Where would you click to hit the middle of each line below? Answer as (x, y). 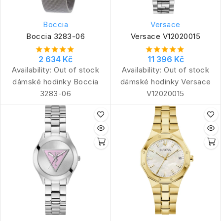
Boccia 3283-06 (55, 36)
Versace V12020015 (166, 36)
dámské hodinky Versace (166, 81)
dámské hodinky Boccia (55, 81)
